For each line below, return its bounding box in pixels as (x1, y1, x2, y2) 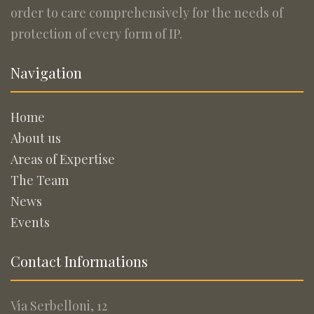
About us (11, 130, 61, 146)
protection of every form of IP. (11, 25, 182, 42)
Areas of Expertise (11, 151, 115, 168)
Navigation (11, 63, 82, 82)
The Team (11, 172, 69, 189)
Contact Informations (11, 252, 148, 271)
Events (11, 214, 50, 231)
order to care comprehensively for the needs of (11, 4, 283, 21)
